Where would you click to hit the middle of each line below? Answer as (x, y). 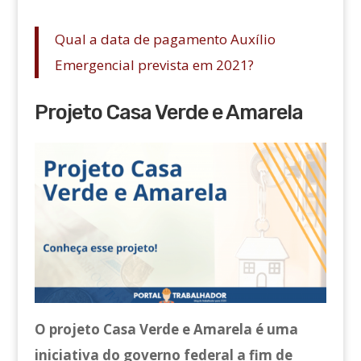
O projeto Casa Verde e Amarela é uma (166, 330)
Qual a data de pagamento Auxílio (165, 39)
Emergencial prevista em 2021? (154, 64)
